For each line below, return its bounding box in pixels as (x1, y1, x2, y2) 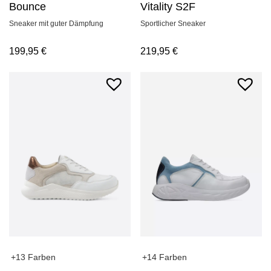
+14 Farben (142, 252, 188, 263)
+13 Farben (11, 252, 56, 263)
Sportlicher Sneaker (140, 19, 206, 28)
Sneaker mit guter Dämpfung (9, 19, 103, 28)
